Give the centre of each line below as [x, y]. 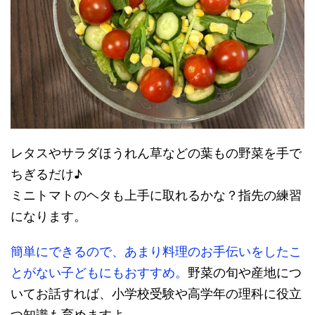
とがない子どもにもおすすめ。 [99, 272]
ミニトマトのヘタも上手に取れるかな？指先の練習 [156, 195]
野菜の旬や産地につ [245, 272]
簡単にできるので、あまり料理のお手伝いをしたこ [156, 251]
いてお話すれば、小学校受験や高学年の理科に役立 [156, 294]
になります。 [49, 216]
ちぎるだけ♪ [46, 174]
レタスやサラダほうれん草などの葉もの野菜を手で [156, 153]
